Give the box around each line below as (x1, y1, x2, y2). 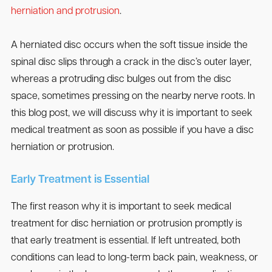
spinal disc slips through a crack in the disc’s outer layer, (10, 58, 251, 68)
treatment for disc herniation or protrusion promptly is (10, 219, 242, 229)
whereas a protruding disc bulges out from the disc (10, 75, 231, 85)
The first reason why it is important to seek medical (10, 202, 231, 212)
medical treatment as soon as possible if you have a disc (10, 126, 254, 136)
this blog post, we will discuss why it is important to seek (10, 109, 253, 119)
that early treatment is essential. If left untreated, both (10, 236, 240, 246)
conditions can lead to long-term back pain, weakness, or (10, 253, 258, 263)
